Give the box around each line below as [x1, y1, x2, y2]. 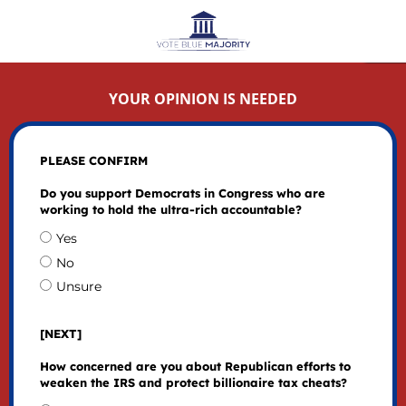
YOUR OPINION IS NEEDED [109, 88, 297, 109]
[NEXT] [39, 325, 82, 341]
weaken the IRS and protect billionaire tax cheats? [39, 374, 347, 390]
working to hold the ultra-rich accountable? [39, 202, 302, 217]
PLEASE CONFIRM [39, 153, 148, 169]
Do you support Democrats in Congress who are [39, 186, 325, 201]
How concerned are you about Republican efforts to [39, 358, 351, 373]
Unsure [55, 277, 101, 295]
